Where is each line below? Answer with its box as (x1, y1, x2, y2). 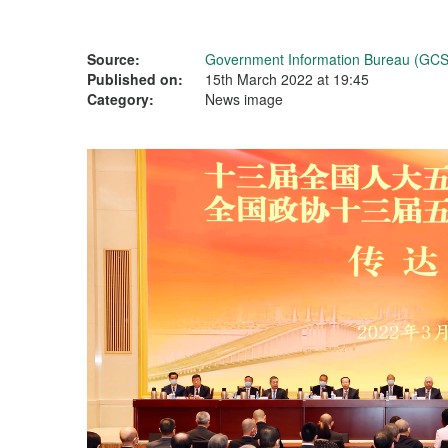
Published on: (87, 69, 183, 89)
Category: (87, 89, 154, 109)
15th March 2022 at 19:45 (205, 69, 369, 89)
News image (205, 89, 283, 109)
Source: (87, 49, 140, 69)
